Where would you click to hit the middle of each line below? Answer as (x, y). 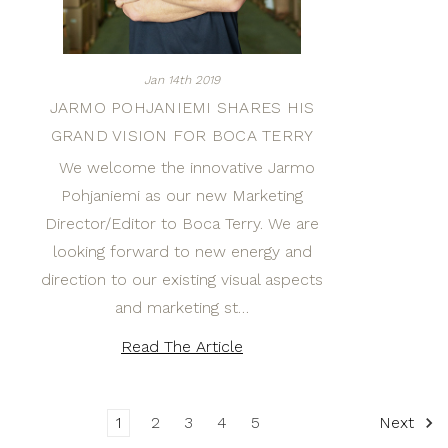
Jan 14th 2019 (182, 80)
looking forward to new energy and (182, 251)
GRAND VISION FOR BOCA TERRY (182, 135)
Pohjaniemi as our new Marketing (182, 195)
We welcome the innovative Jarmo (182, 167)
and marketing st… (182, 307)
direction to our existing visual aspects (182, 279)
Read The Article (182, 346)
